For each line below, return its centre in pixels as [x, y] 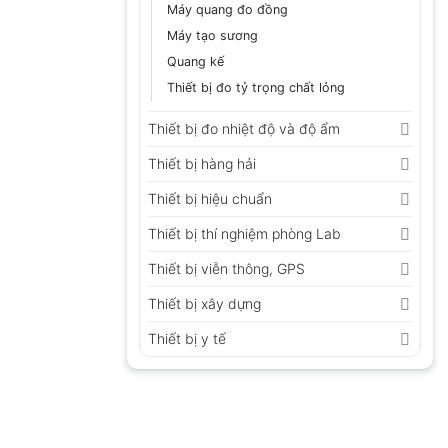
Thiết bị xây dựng [204, 303]
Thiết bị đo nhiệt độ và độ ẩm [244, 128]
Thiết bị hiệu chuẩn [210, 198]
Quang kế [195, 61]
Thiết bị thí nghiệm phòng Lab [244, 233]
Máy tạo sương [212, 35]
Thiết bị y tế [187, 338]
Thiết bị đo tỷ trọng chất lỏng [256, 87]
